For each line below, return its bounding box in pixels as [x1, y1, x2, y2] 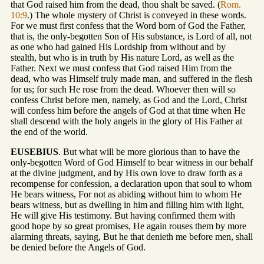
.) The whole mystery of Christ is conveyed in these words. [27, 10, 246, 21]
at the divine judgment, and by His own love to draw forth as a [11, 168, 243, 179]
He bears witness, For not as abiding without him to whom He [11, 189, 242, 200]
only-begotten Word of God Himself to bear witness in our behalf [11, 157, 253, 168]
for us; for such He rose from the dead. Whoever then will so [11, 84, 236, 95]
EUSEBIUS [11, 147, 58, 157]
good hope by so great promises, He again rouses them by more [11, 221, 246, 232]
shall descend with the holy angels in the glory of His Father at [11, 116, 242, 127]
